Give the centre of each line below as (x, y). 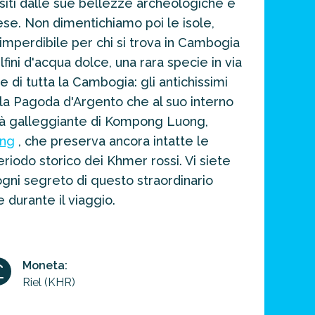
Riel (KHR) (49, 282)
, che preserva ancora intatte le (114, 141)
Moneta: (45, 265)
